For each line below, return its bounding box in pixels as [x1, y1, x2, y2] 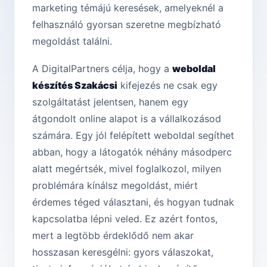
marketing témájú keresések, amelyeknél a [32, 2, 223, 14]
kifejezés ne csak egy [117, 79, 218, 92]
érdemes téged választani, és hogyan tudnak [32, 196, 234, 209]
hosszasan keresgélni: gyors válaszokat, [32, 246, 213, 259]
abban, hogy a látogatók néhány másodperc [32, 146, 232, 159]
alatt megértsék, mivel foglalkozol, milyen [32, 163, 221, 175]
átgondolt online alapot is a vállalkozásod [32, 113, 221, 125]
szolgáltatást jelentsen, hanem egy [32, 96, 188, 108]
